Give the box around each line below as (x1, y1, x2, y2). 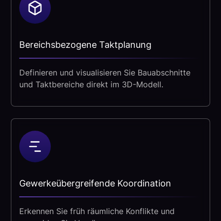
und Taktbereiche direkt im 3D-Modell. (19, 79, 164, 90)
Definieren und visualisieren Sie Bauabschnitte (19, 68, 191, 78)
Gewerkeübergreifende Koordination (19, 178, 172, 189)
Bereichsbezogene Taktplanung (19, 39, 152, 50)
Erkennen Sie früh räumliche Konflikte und (19, 206, 175, 217)
